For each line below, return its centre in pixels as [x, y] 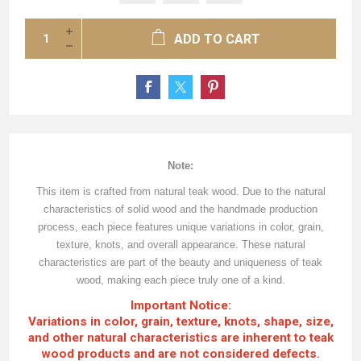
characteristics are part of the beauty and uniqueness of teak [180, 262]
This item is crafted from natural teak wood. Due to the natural [180, 191]
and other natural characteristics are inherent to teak [180, 338]
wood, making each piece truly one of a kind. [180, 280]
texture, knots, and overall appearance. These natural [180, 245]
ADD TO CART [217, 39]
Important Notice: [180, 305]
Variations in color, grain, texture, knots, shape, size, [180, 322]
